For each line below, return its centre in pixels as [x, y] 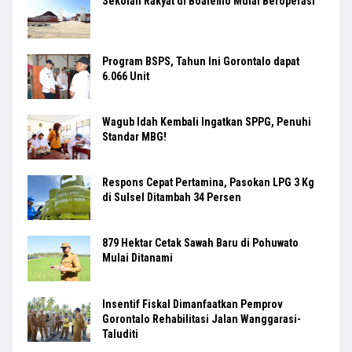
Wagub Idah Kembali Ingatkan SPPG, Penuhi [207, 122]
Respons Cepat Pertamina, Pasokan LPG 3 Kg [208, 183]
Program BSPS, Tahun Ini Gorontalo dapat [201, 61]
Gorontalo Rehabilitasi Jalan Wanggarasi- [202, 319]
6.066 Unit [126, 76]
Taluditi [120, 334]
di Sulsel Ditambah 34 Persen [172, 198]
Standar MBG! [134, 137]
